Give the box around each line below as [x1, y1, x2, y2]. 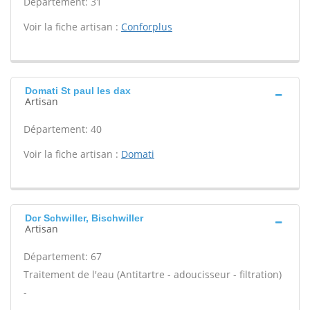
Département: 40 [24, 122, 102, 136]
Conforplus [121, 20, 172, 33]
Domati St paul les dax [25, 85, 131, 96]
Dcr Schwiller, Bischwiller [25, 212, 143, 224]
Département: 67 [24, 250, 102, 263]
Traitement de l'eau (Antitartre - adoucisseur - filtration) [24, 268, 282, 281]
